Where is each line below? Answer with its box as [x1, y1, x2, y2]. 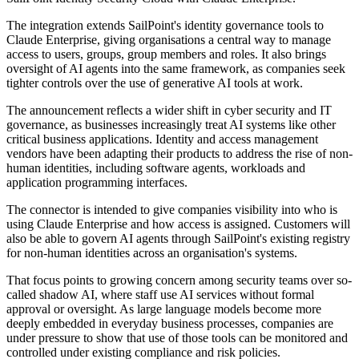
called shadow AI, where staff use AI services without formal [6, 288, 314, 302]
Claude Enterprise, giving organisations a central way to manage [6, 33, 331, 47]
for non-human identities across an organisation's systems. [6, 246, 297, 260]
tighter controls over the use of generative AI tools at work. [6, 76, 303, 91]
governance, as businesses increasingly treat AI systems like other [6, 118, 336, 132]
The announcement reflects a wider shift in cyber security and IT [6, 103, 332, 118]
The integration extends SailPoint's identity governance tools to [6, 18, 324, 33]
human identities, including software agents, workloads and [6, 161, 305, 175]
